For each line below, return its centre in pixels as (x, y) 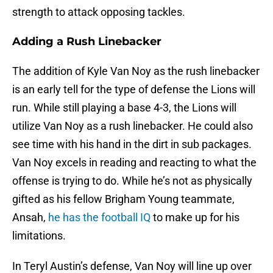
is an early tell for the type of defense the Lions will (134, 90)
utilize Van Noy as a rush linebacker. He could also (133, 126)
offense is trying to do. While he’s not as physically (132, 181)
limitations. (39, 236)
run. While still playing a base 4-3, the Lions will (124, 108)
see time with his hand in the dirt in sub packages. (132, 144)
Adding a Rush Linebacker (87, 42)
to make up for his (195, 218)
